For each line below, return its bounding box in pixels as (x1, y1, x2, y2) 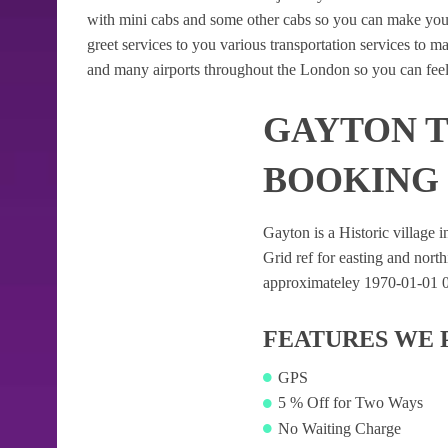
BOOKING (262, 160, 439, 200)
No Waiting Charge (277, 419, 401, 437)
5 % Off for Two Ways (277, 394, 423, 412)
